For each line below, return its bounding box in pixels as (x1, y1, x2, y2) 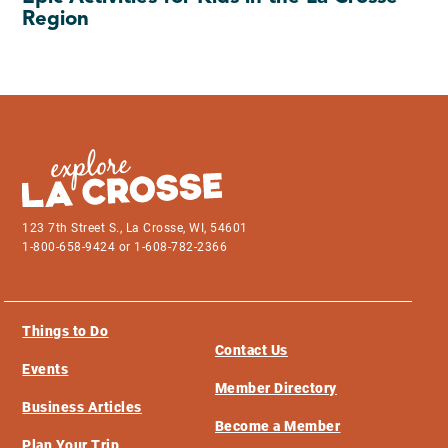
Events (22, 361, 69, 378)
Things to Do (22, 323, 109, 340)
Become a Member (214, 418, 341, 435)
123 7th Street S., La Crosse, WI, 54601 (22, 221, 256, 236)
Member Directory (214, 380, 337, 397)
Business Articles (22, 399, 142, 416)
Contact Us (214, 342, 288, 359)
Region (22, 9, 90, 30)
